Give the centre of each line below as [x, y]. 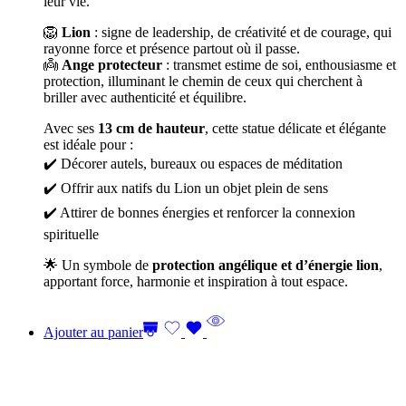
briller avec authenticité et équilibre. [145, 97]
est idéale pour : [88, 145]
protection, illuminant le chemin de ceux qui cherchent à [203, 81]
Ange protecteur [112, 65]
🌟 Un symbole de [98, 265]
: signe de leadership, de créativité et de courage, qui [241, 32]
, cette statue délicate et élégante [295, 128]
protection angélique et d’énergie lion [266, 265]
